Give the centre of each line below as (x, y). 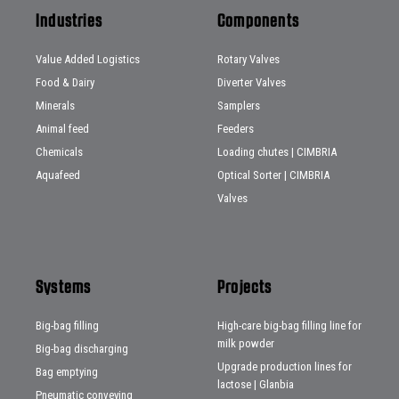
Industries (69, 21)
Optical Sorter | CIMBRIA (273, 175)
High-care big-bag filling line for (289, 326)
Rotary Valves (248, 60)
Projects (245, 287)
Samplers (239, 106)
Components (258, 21)
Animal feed (62, 129)
